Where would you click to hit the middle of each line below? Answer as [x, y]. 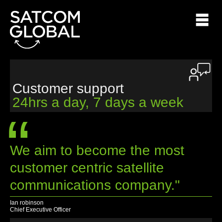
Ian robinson [27, 203]
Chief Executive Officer [40, 210]
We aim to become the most [97, 151]
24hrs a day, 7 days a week [98, 102]
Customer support [68, 88]
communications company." [95, 185]
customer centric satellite [87, 168]
